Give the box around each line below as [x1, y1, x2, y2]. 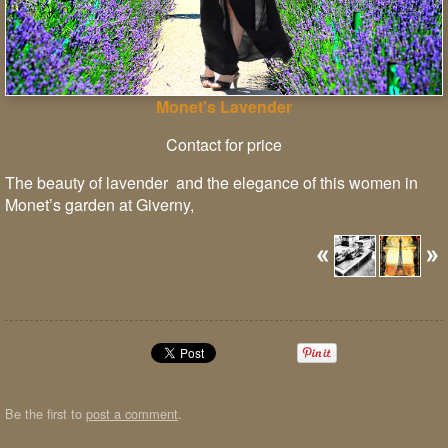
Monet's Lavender [156, 94, 292, 118]
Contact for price [166, 132, 282, 156]
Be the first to [5, 403, 86, 423]
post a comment [86, 403, 178, 423]
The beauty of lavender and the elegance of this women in [5, 170, 418, 194]
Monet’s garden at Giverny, [5, 192, 194, 216]
